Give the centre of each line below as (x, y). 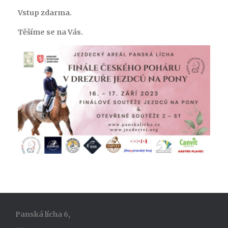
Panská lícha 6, (43, 214)
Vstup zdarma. (45, 13)
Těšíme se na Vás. (50, 32)
